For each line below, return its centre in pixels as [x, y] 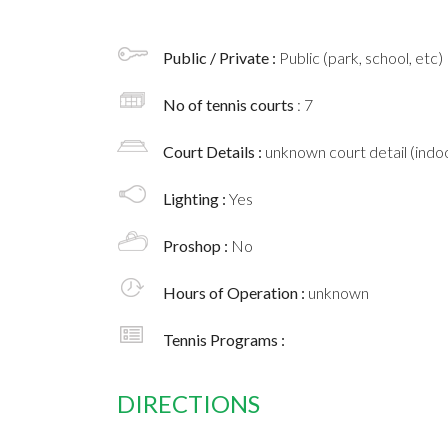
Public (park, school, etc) [361, 58]
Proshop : [197, 246]
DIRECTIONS [188, 404]
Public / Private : [221, 58]
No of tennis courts [230, 105]
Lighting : [196, 199]
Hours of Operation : [235, 293]
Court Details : [214, 152]
